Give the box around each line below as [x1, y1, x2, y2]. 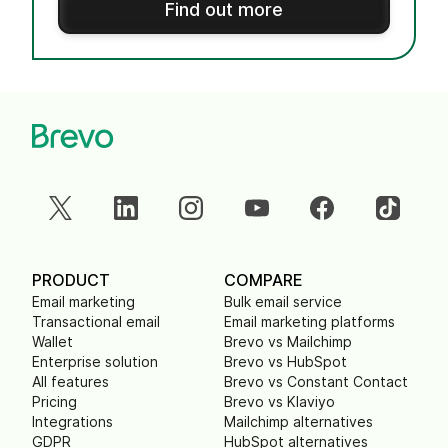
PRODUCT [32, 270, 110, 290]
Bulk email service [224, 293, 342, 310]
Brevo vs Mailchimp [224, 333, 352, 350]
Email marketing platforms [224, 313, 395, 330]
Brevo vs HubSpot [224, 353, 347, 370]
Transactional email [32, 313, 160, 330]
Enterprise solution [32, 353, 158, 370]
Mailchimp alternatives [224, 413, 373, 430]
